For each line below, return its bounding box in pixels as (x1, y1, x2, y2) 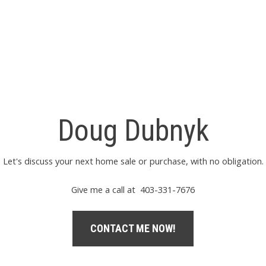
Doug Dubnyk (57, 113, 209, 148)
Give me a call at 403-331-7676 (71, 183, 195, 195)
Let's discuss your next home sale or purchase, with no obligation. (2, 155, 264, 167)
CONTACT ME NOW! (90, 222, 176, 235)
